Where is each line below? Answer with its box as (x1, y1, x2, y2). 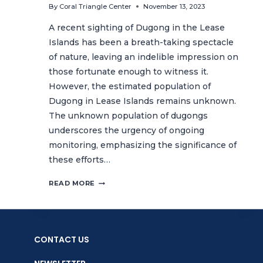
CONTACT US (34, 233, 89, 245)
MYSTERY (95, 200, 132, 209)
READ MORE (49, 179, 96, 188)
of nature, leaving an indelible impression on (49, 52, 238, 63)
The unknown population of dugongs (49, 110, 208, 122)
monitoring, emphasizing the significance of (49, 140, 237, 151)
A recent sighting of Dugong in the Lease (49, 22, 225, 33)
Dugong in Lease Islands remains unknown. (49, 96, 238, 107)
